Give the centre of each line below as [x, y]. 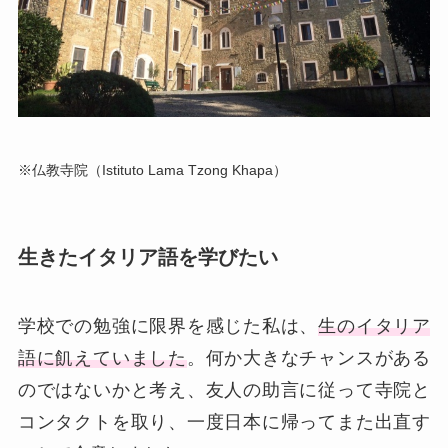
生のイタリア [374, 326]
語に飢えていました [102, 358]
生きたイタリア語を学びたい [147, 256]
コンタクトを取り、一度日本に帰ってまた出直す [224, 422]
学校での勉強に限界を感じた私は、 [168, 326]
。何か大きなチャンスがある [308, 358]
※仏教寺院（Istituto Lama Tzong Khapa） [152, 169]
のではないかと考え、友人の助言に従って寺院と [224, 390]
